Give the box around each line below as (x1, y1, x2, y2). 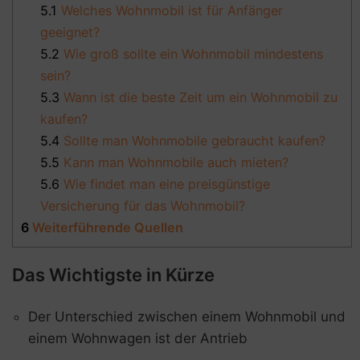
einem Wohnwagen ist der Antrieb (28, 330, 247, 347)
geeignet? (40, 24, 100, 41)
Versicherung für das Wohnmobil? (40, 198, 246, 215)
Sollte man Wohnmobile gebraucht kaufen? (59, 133, 326, 149)
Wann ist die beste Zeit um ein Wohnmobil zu (59, 89, 338, 106)
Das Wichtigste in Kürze (12, 264, 215, 286)
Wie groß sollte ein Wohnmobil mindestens (59, 46, 324, 63)
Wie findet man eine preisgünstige (59, 176, 271, 193)
